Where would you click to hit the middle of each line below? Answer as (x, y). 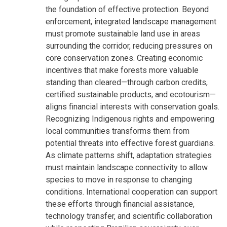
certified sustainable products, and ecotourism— (131, 94)
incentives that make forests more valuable (122, 70)
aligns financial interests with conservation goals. (133, 106)
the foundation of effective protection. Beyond (127, 9)
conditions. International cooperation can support (131, 192)
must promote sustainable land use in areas (123, 33)
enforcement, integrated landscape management (131, 21)
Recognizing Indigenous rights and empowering (130, 119)
